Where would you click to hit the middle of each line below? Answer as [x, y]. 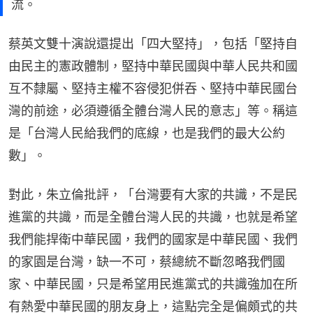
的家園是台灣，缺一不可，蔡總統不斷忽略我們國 [147, 261]
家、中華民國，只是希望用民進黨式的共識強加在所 [153, 284]
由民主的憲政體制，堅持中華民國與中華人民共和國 [153, 66]
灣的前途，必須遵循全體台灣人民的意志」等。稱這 [153, 110]
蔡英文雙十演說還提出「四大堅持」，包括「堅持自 [153, 43]
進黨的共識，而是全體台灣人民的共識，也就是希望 [153, 217]
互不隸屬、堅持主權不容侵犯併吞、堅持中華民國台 [153, 88]
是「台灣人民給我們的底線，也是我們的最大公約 [147, 133]
